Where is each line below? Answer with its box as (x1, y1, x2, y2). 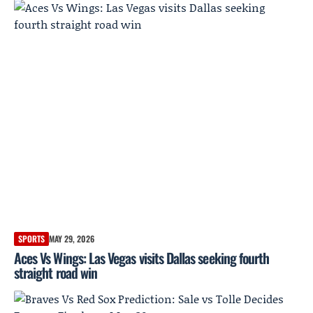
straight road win (14, 262, 98, 284)
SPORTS (18, 233, 45, 245)
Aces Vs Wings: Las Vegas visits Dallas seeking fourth (14, 247, 270, 269)
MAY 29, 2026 (49, 233, 94, 245)
